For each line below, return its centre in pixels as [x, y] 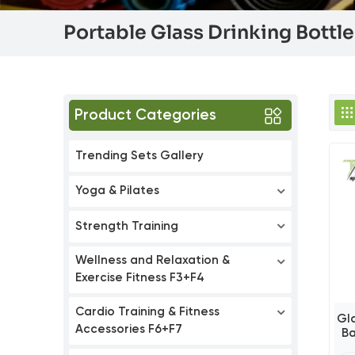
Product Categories [145, 116]
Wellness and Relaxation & [153, 261]
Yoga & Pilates [118, 191]
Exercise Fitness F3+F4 [140, 278]
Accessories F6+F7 [129, 330]
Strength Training [127, 226]
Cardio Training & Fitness [148, 312]
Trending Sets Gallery [140, 155]
